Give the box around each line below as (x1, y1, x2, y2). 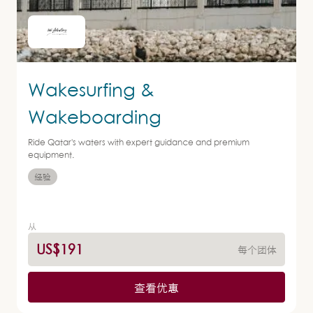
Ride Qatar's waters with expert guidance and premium (28, 136, 249, 148)
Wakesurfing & (28, 77, 154, 102)
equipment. (28, 149, 74, 161)
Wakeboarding (28, 104, 161, 129)
